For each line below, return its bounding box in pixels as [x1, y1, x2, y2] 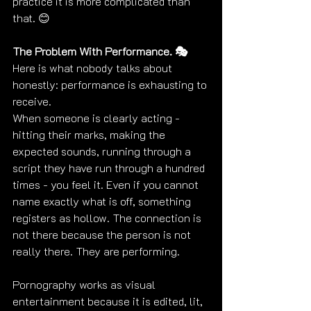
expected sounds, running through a [12, 143, 194, 158]
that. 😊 [12, 10, 50, 25]
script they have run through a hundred [12, 160, 208, 175]
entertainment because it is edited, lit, [12, 293, 205, 308]
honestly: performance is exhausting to [12, 76, 210, 92]
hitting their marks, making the [12, 126, 168, 142]
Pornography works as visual [12, 276, 158, 292]
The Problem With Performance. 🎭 [12, 43, 187, 58]
